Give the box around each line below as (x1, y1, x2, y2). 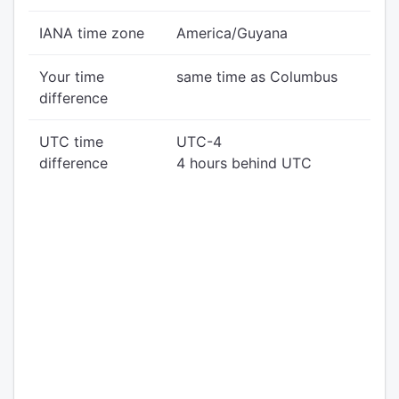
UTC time (39, 133, 103, 151)
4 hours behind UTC (176, 154, 312, 172)
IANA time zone (39, 24, 144, 42)
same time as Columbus (176, 68, 338, 85)
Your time (39, 68, 104, 85)
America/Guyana (176, 24, 288, 42)
